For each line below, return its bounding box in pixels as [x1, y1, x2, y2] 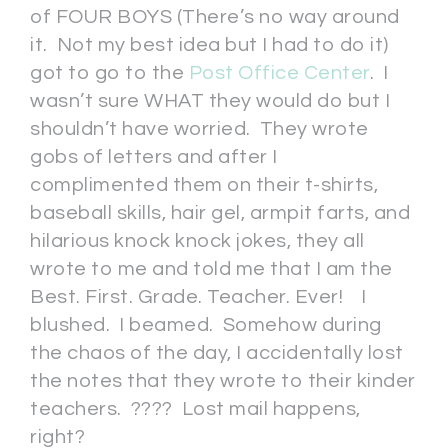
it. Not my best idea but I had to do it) [30, 35, 389, 55]
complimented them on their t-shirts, [30, 175, 378, 195]
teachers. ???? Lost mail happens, [30, 399, 361, 419]
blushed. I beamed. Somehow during [30, 315, 382, 335]
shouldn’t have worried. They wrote [30, 119, 369, 139]
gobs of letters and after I [30, 147, 278, 167]
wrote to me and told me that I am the [30, 259, 393, 279]
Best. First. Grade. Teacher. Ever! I [30, 287, 367, 307]
